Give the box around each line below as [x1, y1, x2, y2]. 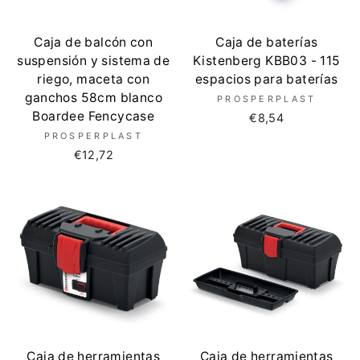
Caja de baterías [215, 34, 318, 50]
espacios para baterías [194, 71, 338, 87]
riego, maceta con [37, 71, 150, 87]
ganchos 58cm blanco [24, 89, 162, 105]
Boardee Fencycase [32, 108, 155, 124]
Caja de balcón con [34, 34, 153, 50]
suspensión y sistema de [17, 52, 170, 68]
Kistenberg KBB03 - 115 [192, 52, 341, 68]
